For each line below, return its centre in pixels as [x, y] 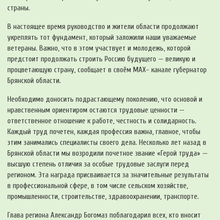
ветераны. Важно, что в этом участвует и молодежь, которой [99, 49]
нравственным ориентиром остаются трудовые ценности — [96, 110]
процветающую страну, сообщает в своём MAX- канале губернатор [107, 70]
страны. [19, 8]
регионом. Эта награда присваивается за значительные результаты [108, 175]
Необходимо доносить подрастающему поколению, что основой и [105, 100]
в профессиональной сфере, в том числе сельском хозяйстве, [98, 186]
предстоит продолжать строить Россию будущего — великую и [101, 59]
